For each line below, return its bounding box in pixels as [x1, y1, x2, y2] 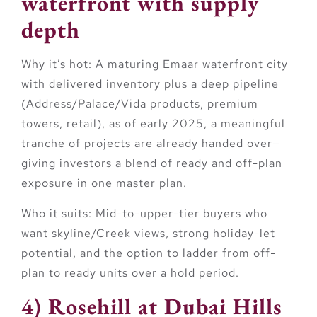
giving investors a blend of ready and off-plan [21, 156, 282, 171]
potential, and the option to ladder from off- [21, 245, 276, 260]
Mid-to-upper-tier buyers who [92, 205, 267, 221]
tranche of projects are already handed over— [21, 136, 281, 151]
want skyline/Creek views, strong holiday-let [21, 225, 275, 241]
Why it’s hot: [21, 57, 92, 72]
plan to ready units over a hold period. [21, 265, 239, 280]
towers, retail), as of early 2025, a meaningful [21, 116, 285, 132]
